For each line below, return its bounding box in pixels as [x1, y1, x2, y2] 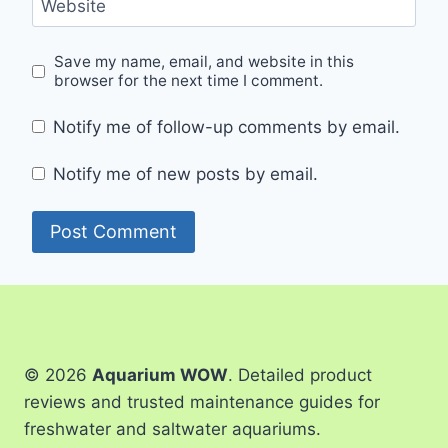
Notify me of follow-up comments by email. [53, 116, 401, 137]
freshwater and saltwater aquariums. [24, 419, 321, 440]
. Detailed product [228, 365, 372, 386]
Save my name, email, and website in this [54, 52, 355, 72]
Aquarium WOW [92, 365, 228, 386]
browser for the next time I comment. [54, 71, 324, 91]
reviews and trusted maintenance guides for [24, 392, 380, 413]
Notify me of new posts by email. [53, 164, 319, 185]
